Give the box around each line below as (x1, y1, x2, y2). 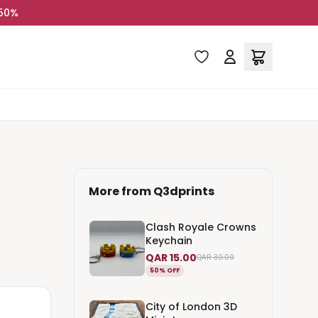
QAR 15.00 (146, 250, 197, 265)
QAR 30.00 (197, 252, 234, 263)
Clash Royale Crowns (146, 219, 256, 234)
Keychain (146, 233, 192, 248)
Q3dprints (153, 183, 214, 199)
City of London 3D (146, 299, 237, 314)
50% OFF (150, 265, 180, 275)
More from (89, 183, 151, 199)
